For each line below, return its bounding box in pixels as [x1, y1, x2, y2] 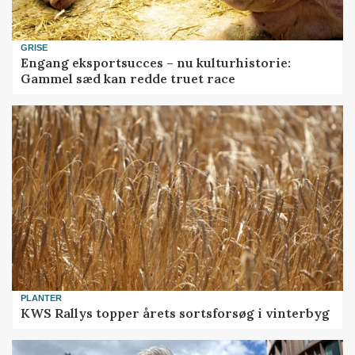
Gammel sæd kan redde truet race [21, 70, 236, 86]
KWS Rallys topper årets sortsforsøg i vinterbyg [21, 304, 330, 321]
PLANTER [21, 293, 63, 303]
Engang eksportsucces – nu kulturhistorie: [21, 54, 292, 71]
